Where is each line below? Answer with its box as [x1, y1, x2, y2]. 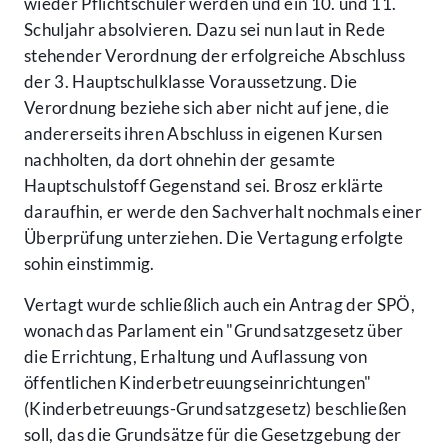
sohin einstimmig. [24, 253, 155, 275]
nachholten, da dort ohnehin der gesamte [24, 149, 336, 171]
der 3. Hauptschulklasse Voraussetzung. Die [24, 71, 358, 93]
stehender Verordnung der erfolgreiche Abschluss [24, 45, 405, 67]
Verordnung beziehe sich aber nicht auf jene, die [24, 97, 390, 119]
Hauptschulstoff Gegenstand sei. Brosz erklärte [24, 175, 384, 197]
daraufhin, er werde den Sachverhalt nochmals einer [24, 201, 422, 223]
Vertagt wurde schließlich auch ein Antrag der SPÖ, [24, 294, 415, 316]
